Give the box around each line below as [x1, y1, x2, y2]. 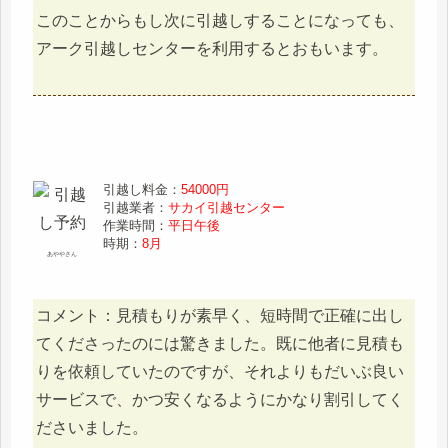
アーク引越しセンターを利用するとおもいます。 [36, 40, 388, 58]
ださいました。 [36, 419, 148, 437]
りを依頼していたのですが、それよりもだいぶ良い [36, 363, 404, 381]
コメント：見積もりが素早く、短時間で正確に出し [36, 307, 404, 325]
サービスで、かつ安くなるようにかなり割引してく [36, 391, 404, 409]
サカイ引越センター [168, 200, 286, 216]
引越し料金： [103, 182, 182, 198]
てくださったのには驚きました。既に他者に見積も [36, 335, 404, 353]
